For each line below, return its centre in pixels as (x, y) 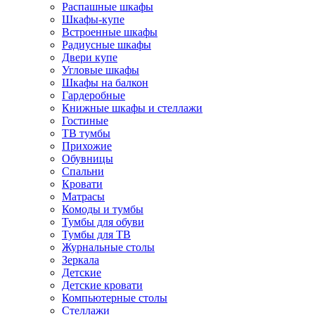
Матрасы (83, 197)
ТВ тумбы (86, 133)
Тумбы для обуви (103, 222)
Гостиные (85, 121)
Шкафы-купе (93, 19)
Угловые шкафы (101, 70)
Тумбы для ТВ (96, 234)
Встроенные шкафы (110, 32)
